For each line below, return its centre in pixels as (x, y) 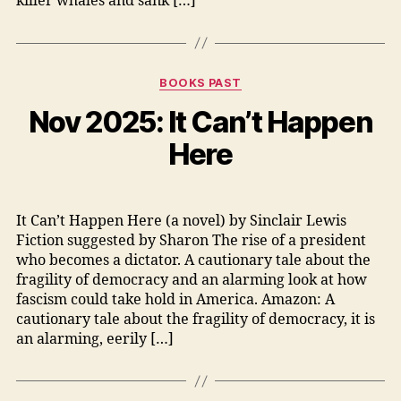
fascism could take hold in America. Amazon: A (175, 299)
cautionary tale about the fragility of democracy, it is (195, 319)
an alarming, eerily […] (94, 339)
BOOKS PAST (200, 82)
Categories (235, 80)
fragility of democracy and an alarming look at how (191, 280)
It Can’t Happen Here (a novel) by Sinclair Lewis (181, 221)
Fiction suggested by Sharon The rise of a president (191, 240)
